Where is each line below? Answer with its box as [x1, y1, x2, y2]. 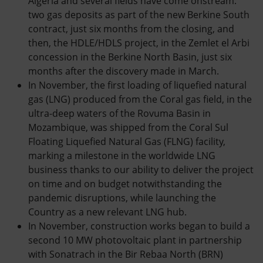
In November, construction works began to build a [28, 220, 250, 232]
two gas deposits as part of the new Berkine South [28, 8, 249, 21]
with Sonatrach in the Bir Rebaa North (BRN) [28, 248, 223, 261]
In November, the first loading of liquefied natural [28, 79, 247, 92]
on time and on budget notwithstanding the [28, 177, 222, 190]
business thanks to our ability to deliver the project [28, 163, 254, 176]
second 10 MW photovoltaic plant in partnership [28, 234, 242, 247]
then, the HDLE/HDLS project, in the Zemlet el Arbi [28, 36, 249, 49]
